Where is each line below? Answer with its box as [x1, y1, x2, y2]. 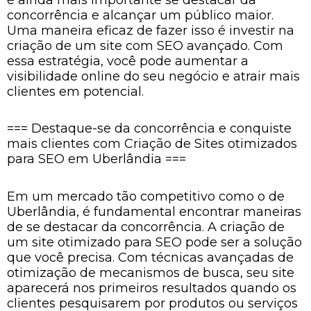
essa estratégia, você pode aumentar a [7, 53, 249, 69]
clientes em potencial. [7, 83, 144, 99]
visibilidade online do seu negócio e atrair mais [7, 68, 300, 84]
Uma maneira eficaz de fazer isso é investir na [7, 22, 294, 38]
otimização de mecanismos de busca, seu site [7, 264, 294, 280]
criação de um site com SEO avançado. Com [7, 37, 283, 53]
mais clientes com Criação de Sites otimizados [7, 136, 297, 151]
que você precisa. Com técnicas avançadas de [7, 249, 294, 265]
